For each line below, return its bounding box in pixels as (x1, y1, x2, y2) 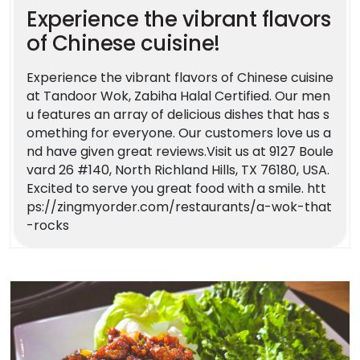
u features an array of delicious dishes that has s (27, 104, 329, 124)
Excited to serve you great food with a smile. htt (27, 178, 326, 198)
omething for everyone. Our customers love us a (27, 123, 331, 142)
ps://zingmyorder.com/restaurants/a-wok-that (27, 197, 332, 216)
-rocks (27, 215, 69, 235)
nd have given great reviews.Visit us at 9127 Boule (27, 141, 333, 161)
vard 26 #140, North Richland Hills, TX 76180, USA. (27, 160, 329, 179)
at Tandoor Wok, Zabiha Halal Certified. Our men (27, 86, 330, 105)
